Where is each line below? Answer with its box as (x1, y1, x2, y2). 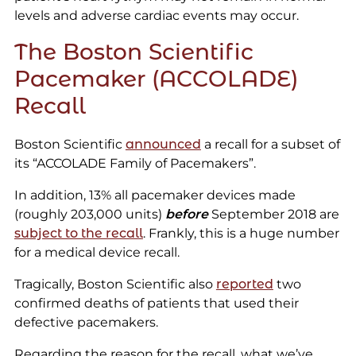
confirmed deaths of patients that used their (14, 296, 299, 311)
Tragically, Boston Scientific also (14, 277, 216, 292)
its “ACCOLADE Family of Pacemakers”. (14, 156, 256, 172)
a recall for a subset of (200, 137, 340, 153)
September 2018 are (207, 207, 339, 222)
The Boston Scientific (14, 38, 253, 66)
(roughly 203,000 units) (14, 207, 165, 222)
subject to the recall (14, 226, 143, 242)
